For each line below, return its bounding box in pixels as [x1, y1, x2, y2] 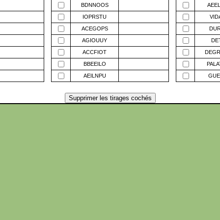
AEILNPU [83, 73, 106, 79]
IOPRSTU [82, 14, 107, 20]
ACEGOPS [81, 26, 108, 31]
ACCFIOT [82, 49, 107, 55]
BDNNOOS [81, 2, 109, 8]
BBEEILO [83, 61, 106, 67]
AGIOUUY [82, 37, 107, 43]
